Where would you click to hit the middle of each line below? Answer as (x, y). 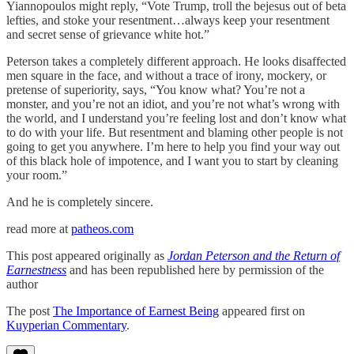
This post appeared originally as (87, 256)
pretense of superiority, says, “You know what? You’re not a (156, 90)
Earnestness (36, 270)
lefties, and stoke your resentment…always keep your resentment (168, 20)
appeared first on (262, 311)
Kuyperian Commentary (66, 325)
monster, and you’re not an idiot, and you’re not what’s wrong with (173, 104)
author (22, 284)
